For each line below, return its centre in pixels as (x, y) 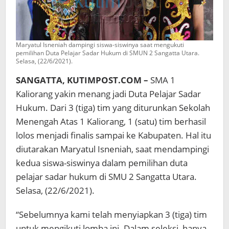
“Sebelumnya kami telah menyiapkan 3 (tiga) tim (111, 215)
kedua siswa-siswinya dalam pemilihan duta (102, 163)
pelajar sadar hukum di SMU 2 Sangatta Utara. (106, 177)
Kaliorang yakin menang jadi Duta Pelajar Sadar (108, 94)
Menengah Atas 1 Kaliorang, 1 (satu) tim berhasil (111, 122)
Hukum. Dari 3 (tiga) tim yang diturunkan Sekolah (113, 108)
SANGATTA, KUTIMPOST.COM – (82, 80)
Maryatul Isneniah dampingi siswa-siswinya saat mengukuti (100, 45)
